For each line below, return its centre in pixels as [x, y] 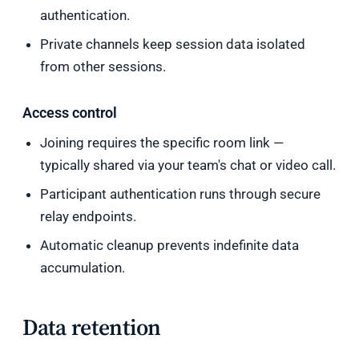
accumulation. [83, 268]
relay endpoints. [89, 216]
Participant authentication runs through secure [181, 194]
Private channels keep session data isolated [173, 44]
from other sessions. [103, 67]
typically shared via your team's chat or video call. [188, 165]
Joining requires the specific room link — [162, 143]
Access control [70, 113]
